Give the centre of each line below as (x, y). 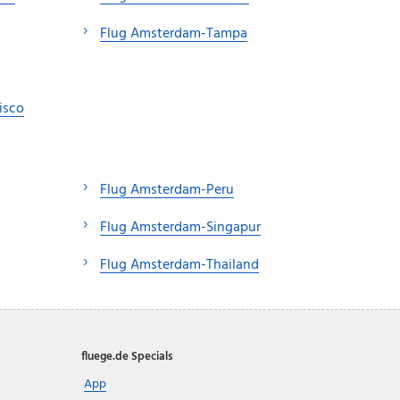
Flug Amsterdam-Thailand (179, 266)
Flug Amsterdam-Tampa (174, 34)
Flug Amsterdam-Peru (167, 191)
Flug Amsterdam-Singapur (180, 228)
